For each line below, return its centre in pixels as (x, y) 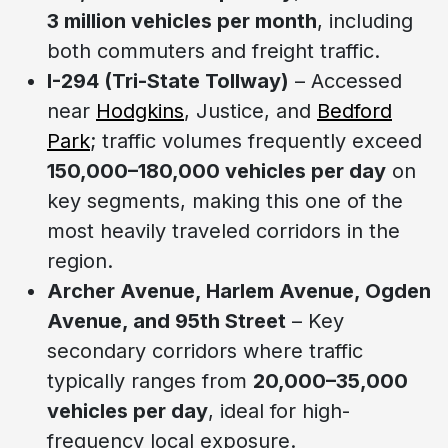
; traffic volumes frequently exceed (256, 140)
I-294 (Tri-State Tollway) (168, 80)
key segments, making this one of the (225, 200)
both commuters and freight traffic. (213, 50)
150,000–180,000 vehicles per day (216, 170)
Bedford (354, 110)
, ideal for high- (279, 410)
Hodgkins (140, 110)
